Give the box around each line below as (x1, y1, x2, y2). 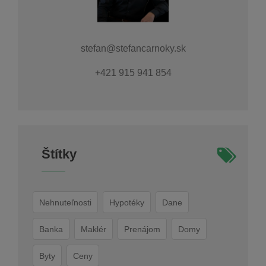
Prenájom (124, 224, 160, 235)
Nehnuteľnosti (39, 198, 91, 208)
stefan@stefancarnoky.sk (80, 43, 186, 54)
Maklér (81, 224, 106, 235)
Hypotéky (109, 198, 144, 208)
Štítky (42, 147, 77, 162)
